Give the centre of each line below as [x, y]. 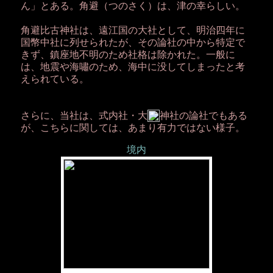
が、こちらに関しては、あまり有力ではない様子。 [133, 128]
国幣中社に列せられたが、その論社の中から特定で [133, 42]
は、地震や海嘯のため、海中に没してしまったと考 [133, 67]
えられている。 [55, 79]
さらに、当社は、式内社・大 [84, 115]
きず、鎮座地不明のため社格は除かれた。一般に [128, 55]
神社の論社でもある [203, 115]
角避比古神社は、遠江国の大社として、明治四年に [133, 30]
